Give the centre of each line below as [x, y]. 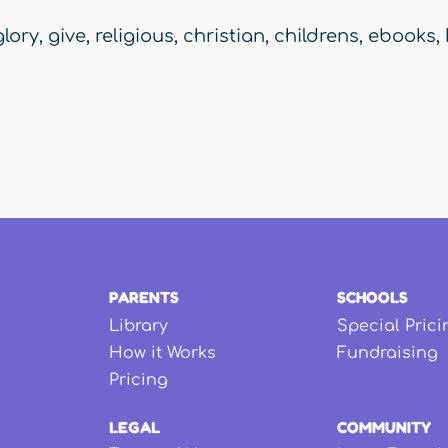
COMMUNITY [384, 427]
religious [134, 36]
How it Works [162, 352]
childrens [316, 36]
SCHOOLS [373, 297]
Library [138, 325]
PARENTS [143, 297]
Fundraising [388, 352]
